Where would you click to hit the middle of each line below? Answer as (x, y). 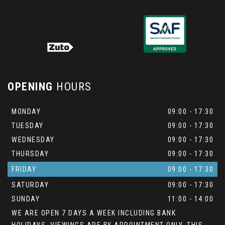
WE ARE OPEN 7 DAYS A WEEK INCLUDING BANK (94, 213)
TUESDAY (28, 126)
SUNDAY (26, 199)
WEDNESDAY (33, 140)
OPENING (30, 87)
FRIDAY (24, 170)
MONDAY (26, 112)
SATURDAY (30, 185)
